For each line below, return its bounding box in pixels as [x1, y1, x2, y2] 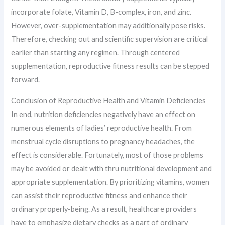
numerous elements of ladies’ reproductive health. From [11, 123, 192, 132]
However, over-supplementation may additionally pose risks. [11, 21, 206, 30]
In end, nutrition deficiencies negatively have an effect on [11, 109, 196, 119]
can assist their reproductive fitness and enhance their [11, 191, 188, 200]
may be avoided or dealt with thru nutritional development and [11, 164, 212, 173]
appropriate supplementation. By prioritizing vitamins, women [11, 177, 210, 186]
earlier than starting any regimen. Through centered [11, 48, 180, 57]
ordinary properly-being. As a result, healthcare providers [11, 204, 197, 213]
